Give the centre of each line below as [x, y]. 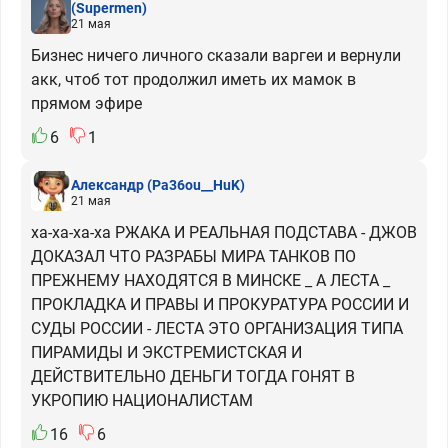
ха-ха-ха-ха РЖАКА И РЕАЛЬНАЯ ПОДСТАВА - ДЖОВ [224, 233]
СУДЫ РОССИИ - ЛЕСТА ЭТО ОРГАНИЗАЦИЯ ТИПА [217, 329]
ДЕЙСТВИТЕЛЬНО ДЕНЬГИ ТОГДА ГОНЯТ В [193, 377]
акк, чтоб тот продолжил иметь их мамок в [193, 80]
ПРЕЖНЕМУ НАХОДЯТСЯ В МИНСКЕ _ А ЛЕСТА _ [210, 281]
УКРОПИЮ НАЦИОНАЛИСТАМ [142, 401]
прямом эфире [86, 104]
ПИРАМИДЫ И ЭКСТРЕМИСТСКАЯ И [166, 353]
